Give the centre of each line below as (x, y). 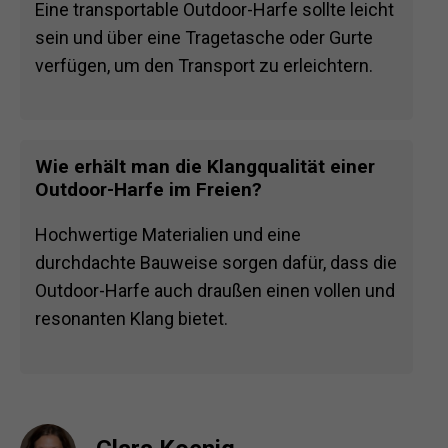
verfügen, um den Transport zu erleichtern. (204, 66)
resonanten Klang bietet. (131, 319)
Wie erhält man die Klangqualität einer (205, 167)
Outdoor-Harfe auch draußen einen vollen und (215, 291)
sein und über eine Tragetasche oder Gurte (204, 38)
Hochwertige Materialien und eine (168, 235)
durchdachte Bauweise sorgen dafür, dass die (216, 263)
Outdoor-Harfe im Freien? (148, 190)
